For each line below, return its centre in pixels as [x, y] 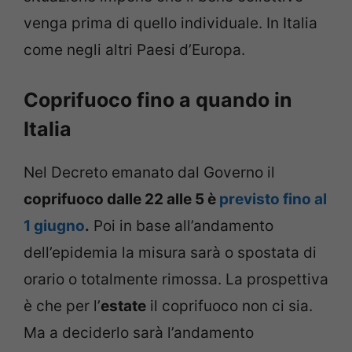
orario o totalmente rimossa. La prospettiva [176, 280]
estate [123, 306]
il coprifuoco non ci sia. [229, 306]
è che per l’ [62, 306]
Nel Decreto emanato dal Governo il [149, 173]
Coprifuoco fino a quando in [158, 100]
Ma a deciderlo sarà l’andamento [139, 333]
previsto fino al [273, 200]
